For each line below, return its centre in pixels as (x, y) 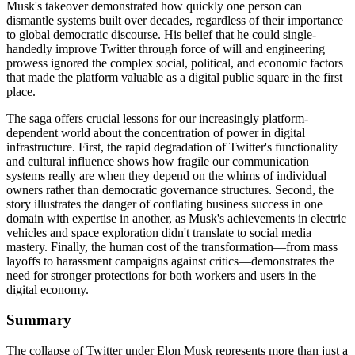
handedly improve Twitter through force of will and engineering (166, 48)
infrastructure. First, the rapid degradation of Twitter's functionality (172, 147)
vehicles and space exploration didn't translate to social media (159, 232)
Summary (39, 320)
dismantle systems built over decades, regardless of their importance (175, 20)
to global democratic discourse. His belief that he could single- (161, 34)
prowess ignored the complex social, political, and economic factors (175, 63)
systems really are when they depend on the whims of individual (166, 175)
